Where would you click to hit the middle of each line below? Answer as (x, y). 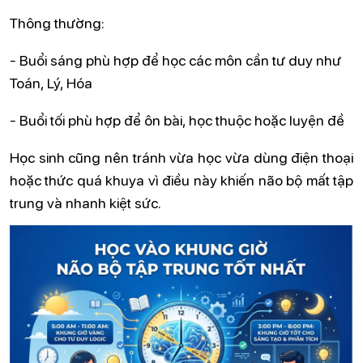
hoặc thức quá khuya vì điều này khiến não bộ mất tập (181, 179)
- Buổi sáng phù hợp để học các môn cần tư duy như (175, 60)
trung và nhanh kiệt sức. (85, 202)
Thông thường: (57, 22)
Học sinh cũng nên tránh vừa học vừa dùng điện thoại (181, 157)
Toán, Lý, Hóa (51, 82)
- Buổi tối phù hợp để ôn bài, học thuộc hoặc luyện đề (177, 120)
